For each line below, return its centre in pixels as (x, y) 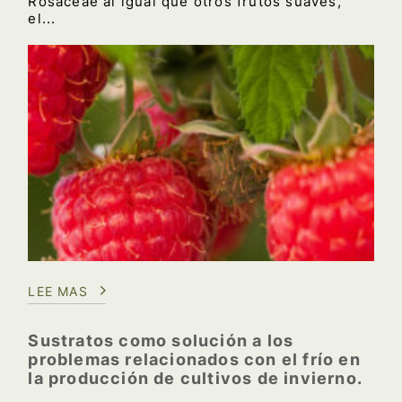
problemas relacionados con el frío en (194, 359)
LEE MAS (58, 291)
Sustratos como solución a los (161, 340)
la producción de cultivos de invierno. (195, 378)
